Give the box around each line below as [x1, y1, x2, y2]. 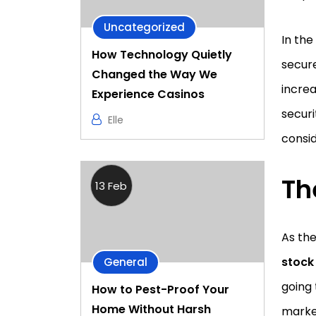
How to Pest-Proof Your [92, 281, 229, 298]
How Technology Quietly [92, 47, 232, 63]
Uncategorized [104, 20, 185, 35]
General [104, 254, 147, 269]
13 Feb [95, 178, 128, 194]
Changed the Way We [92, 66, 217, 83]
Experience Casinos [92, 86, 205, 103]
